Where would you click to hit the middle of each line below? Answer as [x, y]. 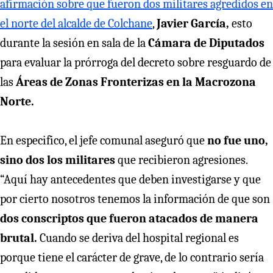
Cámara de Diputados [205, 43]
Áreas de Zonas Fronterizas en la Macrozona [136, 82]
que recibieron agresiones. [181, 160]
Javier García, [194, 23]
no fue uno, [238, 140]
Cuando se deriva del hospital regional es [138, 238]
